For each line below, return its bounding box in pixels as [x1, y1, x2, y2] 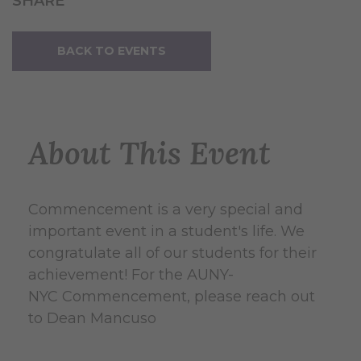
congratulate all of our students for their [28, 243, 317, 262]
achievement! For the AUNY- [28, 265, 234, 284]
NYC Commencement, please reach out [28, 287, 315, 305]
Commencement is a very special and [28, 200, 303, 218]
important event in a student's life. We [28, 222, 305, 240]
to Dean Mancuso [28, 309, 156, 327]
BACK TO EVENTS [57, 43, 166, 58]
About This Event [28, 132, 271, 173]
